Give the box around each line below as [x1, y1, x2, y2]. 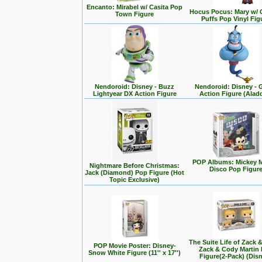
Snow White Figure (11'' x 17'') [88, 249, 181, 256]
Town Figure [115, 11, 154, 18]
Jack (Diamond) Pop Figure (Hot [85, 169, 185, 176]
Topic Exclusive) [109, 176, 160, 183]
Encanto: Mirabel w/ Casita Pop [87, 4, 183, 11]
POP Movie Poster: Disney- [94, 242, 176, 249]
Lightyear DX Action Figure [93, 90, 177, 97]
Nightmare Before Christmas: [89, 162, 180, 169]
